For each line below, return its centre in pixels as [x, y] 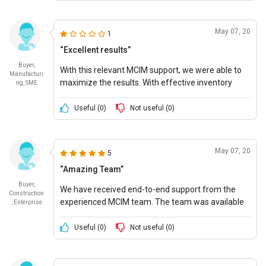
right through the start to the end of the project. [148, 214]
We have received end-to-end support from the [148, 189]
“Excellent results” [95, 50]
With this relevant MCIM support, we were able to [151, 70]
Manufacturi [27, 74]
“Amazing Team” [91, 169]
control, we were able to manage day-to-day [142, 95]
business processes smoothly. [115, 107]
